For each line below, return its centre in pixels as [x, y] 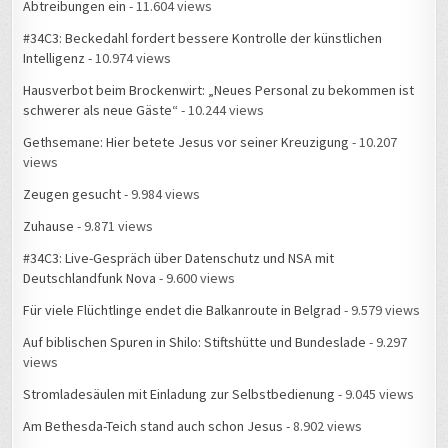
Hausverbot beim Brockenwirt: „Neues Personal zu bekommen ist [219, 90]
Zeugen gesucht [72, 194]
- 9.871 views [114, 226]
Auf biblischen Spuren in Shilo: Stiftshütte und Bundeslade [195, 342]
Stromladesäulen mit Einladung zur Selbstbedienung [179, 394]
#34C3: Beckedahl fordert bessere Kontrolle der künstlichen [203, 38]
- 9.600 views [196, 278]
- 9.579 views [381, 310]
